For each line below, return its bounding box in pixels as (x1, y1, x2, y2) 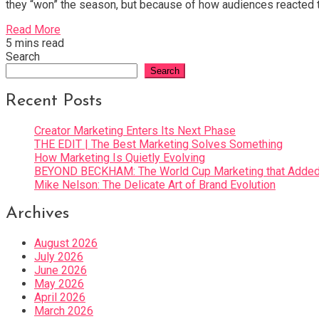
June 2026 (34, 263, 87, 278)
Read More (6, 22, 61, 36)
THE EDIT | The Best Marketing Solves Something (34, 137, 283, 151)
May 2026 (34, 277, 84, 291)
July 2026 (34, 250, 83, 264)
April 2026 (34, 291, 85, 305)
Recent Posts (6, 92, 102, 110)
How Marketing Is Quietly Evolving (34, 150, 205, 164)
